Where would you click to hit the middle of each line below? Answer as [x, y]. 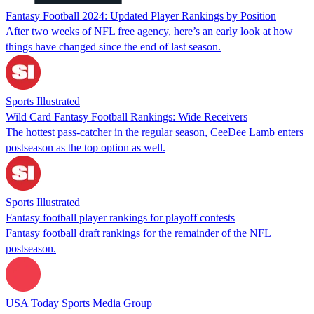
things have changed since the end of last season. [113, 46]
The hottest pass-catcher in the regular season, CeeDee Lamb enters [155, 132]
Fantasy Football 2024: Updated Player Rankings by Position [141, 15]
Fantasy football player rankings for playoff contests [120, 217]
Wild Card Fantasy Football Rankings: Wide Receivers [127, 116]
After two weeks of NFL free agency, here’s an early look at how [149, 31]
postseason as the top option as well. [86, 147]
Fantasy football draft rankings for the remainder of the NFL [138, 233]
